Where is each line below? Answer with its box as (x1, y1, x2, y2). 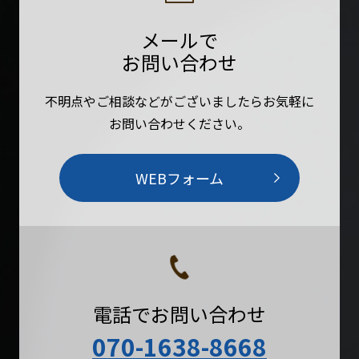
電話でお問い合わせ (93, 300, 266, 328)
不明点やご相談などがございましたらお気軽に (45, 91, 314, 111)
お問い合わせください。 (109, 114, 250, 133)
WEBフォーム (135, 167, 224, 188)
